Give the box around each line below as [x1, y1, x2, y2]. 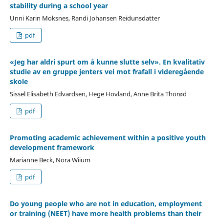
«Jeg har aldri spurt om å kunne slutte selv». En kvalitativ [9, 57, 205, 66]
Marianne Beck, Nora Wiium [9, 155, 90, 164]
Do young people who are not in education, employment [9, 198, 202, 208]
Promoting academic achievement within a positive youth [9, 132, 206, 142]
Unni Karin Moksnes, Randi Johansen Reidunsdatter [9, 13, 160, 22]
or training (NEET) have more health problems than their [9, 208, 201, 218]
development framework [9, 142, 94, 152]
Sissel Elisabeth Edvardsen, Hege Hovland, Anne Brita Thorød [9, 89, 187, 98]
